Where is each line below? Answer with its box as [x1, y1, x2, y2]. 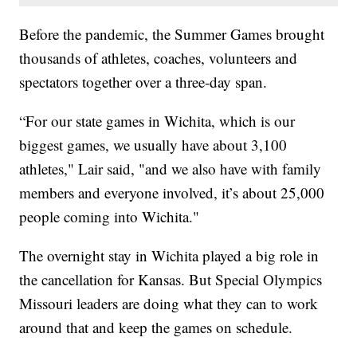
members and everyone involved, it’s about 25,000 [19, 182, 325, 202]
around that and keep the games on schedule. [19, 316, 293, 337]
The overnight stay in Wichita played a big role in [19, 245, 320, 265]
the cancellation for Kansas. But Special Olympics [19, 269, 323, 289]
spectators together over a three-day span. [19, 71, 268, 92]
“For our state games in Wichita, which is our [19, 110, 296, 131]
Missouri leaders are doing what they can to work [19, 292, 319, 313]
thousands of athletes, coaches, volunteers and [19, 47, 298, 68]
